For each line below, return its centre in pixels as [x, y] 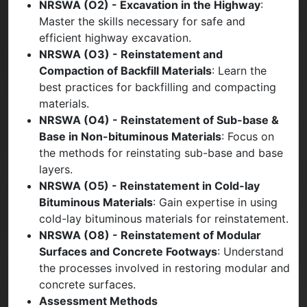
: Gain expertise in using [215, 202]
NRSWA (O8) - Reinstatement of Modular [150, 235]
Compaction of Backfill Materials [125, 70]
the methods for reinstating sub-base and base [161, 152]
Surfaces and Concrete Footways [128, 251]
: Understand [250, 251]
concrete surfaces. [87, 284]
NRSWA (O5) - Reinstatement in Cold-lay [149, 185]
